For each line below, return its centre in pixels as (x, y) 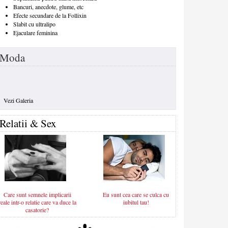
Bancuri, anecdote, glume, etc (48, 7)
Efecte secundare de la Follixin (50, 16)
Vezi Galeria (18, 101)
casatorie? (37, 210)
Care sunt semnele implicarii (37, 195)
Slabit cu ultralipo (34, 24)
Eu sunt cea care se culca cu (136, 195)
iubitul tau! (136, 202)
